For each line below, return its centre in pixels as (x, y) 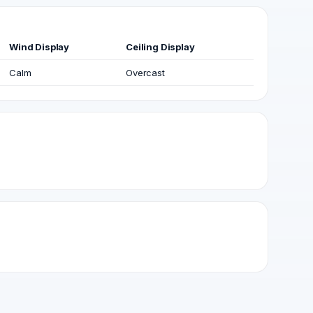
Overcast (145, 73)
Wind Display (39, 47)
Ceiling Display (160, 47)
